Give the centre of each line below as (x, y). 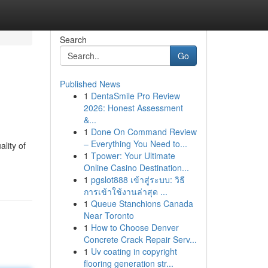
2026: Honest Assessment (133, 108)
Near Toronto (109, 215)
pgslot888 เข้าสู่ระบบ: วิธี (138, 179)
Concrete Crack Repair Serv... (140, 239)
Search (73, 39)
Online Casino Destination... (136, 167)
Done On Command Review (144, 132)
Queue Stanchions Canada (142, 203)
